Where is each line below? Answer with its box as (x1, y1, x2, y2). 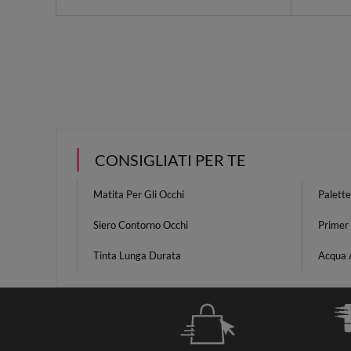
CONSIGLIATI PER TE (95, 150, 246, 169)
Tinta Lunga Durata (93, 249, 181, 262)
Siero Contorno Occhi (93, 219, 188, 231)
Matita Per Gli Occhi (93, 188, 184, 201)
